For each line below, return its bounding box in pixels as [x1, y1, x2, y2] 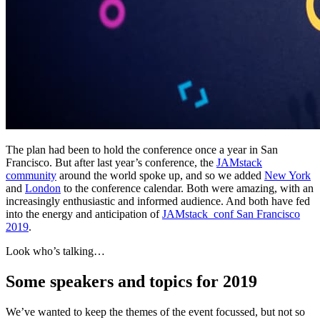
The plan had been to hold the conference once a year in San [6, 144, 278, 156]
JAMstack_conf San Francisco [162, 208, 300, 221]
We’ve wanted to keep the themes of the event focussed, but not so [6, 306, 305, 319]
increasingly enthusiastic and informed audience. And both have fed [6, 195, 310, 208]
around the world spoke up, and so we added [56, 169, 264, 182]
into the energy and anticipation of [6, 208, 162, 221]
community [6, 169, 56, 182]
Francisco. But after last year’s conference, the [6, 156, 216, 169]
